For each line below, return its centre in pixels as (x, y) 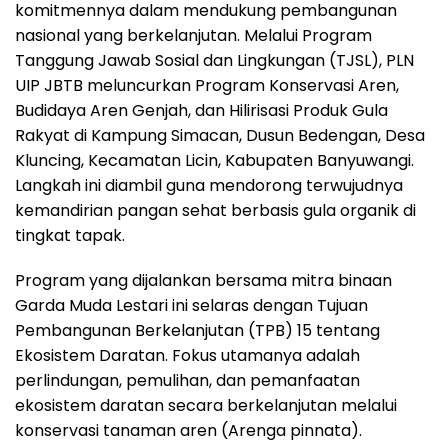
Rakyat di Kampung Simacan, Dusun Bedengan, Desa (220, 135)
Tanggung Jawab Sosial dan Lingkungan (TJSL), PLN (214, 60)
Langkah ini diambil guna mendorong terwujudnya (209, 185)
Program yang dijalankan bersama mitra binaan (203, 280)
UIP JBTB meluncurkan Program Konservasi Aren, (207, 85)
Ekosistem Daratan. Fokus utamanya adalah (187, 355)
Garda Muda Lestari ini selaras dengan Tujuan (191, 305)
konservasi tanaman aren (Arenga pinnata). (188, 430)
